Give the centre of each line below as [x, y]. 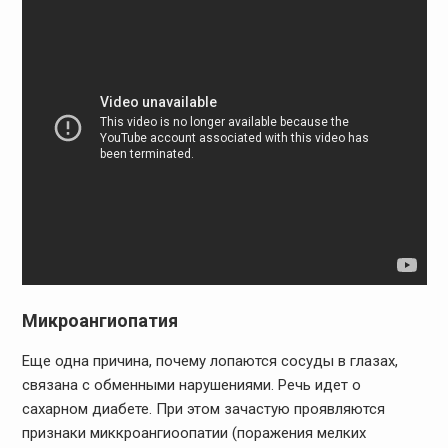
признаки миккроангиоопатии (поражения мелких [193, 433]
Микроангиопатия [99, 321]
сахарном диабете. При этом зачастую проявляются [203, 409]
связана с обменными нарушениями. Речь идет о [191, 385]
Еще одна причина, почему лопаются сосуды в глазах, [209, 361]
